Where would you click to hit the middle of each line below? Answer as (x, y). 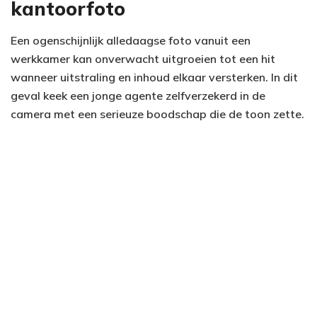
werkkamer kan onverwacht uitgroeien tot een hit (143, 59)
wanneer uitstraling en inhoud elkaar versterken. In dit (154, 77)
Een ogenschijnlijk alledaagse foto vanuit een (131, 41)
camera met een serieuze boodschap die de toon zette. (157, 114)
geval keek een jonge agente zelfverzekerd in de (138, 96)
